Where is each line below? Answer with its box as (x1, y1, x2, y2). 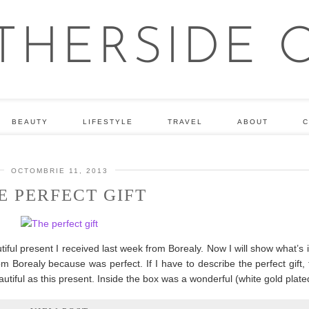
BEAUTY (11, 118, 48, 126)
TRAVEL (167, 118, 203, 126)
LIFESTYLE (82, 118, 133, 126)
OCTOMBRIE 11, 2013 (10, 167, 108, 175)
